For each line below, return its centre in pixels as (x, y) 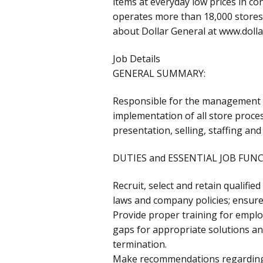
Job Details (136, 58)
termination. (140, 244)
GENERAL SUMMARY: (159, 73)
